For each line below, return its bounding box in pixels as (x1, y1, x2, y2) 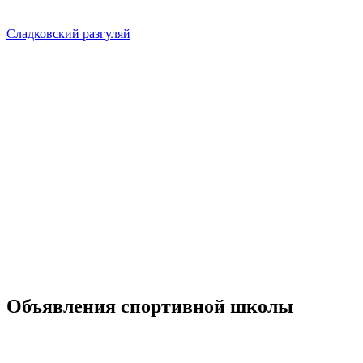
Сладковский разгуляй (6, 27, 130, 41)
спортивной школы (116, 296, 293, 318)
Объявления (6, 296, 116, 318)
